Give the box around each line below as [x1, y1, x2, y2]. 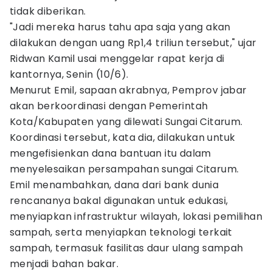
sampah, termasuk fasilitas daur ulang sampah [10, 241, 243, 255]
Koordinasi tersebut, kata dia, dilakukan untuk [10, 131, 236, 144]
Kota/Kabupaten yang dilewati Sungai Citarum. [10, 115, 243, 129]
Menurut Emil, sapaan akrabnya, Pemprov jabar [10, 83, 247, 97]
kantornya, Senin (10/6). [10, 67, 129, 81]
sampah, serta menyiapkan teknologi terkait [10, 225, 233, 239]
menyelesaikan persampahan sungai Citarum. [10, 162, 239, 176]
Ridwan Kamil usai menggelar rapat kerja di [10, 52, 225, 66]
